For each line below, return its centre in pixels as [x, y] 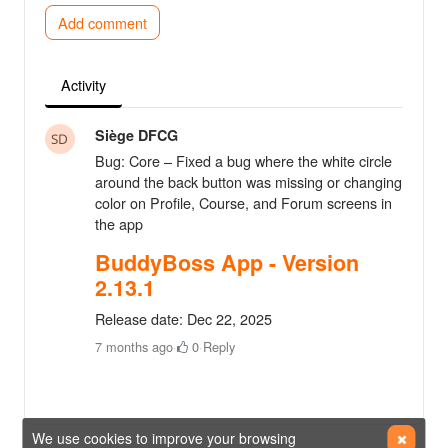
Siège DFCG [136, 134]
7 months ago [134, 346]
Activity [83, 84]
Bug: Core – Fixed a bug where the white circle [243, 160]
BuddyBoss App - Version [227, 262]
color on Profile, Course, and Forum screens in [243, 202]
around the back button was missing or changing [248, 181]
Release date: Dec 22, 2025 [183, 318]
